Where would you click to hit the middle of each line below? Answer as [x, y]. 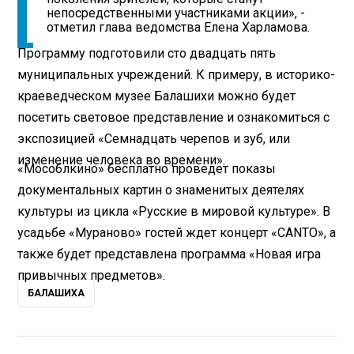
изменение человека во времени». [122, 160]
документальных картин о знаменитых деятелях [161, 190]
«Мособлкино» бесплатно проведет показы [147, 168]
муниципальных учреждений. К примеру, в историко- [177, 74]
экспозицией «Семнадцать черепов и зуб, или [154, 138]
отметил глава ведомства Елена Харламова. [179, 28]
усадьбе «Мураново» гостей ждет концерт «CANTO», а [177, 232]
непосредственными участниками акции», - [176, 13]
